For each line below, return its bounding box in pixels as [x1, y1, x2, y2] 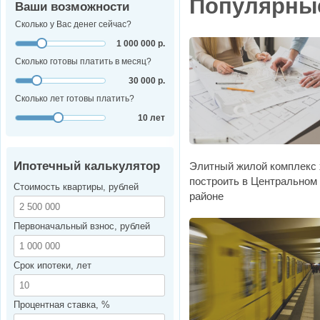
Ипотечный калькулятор [14, 159, 160, 174]
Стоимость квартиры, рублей [14, 181, 139, 193]
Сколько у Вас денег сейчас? [15, 19, 131, 30]
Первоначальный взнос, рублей [14, 221, 150, 232]
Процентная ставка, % [14, 299, 110, 311]
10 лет [138, 113, 165, 124]
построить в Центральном [189, 174, 317, 187]
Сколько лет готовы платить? [15, 94, 134, 104]
